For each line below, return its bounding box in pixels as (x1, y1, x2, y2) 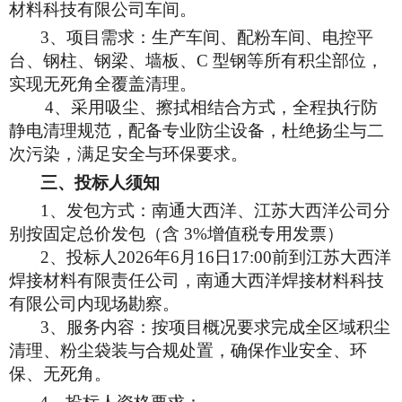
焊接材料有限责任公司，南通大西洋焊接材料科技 (9, 271, 384, 290)
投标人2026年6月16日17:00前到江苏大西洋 (66, 248, 391, 267)
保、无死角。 (9, 364, 111, 383)
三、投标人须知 (40, 173, 160, 192)
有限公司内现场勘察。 (9, 294, 179, 313)
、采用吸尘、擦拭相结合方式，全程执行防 (54, 98, 378, 117)
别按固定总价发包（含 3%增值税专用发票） (9, 224, 344, 243)
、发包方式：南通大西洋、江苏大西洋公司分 (49, 201, 390, 220)
